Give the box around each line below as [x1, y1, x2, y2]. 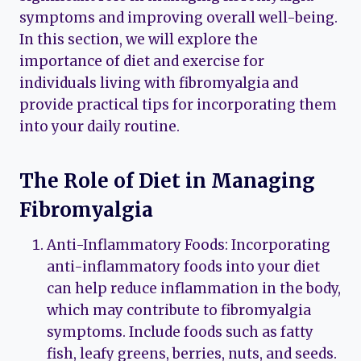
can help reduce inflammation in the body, [47, 279, 341, 297]
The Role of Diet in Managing [19, 168, 315, 193]
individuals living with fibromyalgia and [19, 73, 298, 92]
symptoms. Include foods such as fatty [47, 322, 313, 341]
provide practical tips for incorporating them [19, 95, 337, 114]
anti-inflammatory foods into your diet [47, 257, 320, 276]
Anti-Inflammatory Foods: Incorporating [47, 235, 330, 254]
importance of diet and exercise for [19, 52, 264, 70]
